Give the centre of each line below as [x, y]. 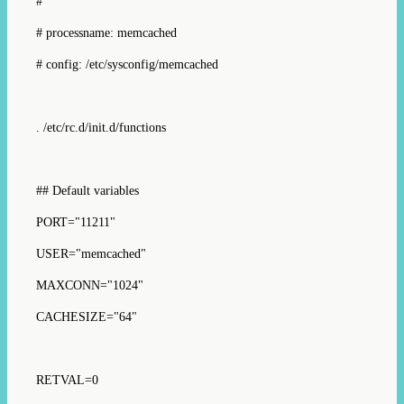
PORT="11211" [76, 222]
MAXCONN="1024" [90, 285]
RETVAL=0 [67, 380]
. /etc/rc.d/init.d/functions [101, 127]
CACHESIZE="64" [87, 317]
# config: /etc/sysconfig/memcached [127, 64]
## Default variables [87, 190]
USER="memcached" [91, 253]
